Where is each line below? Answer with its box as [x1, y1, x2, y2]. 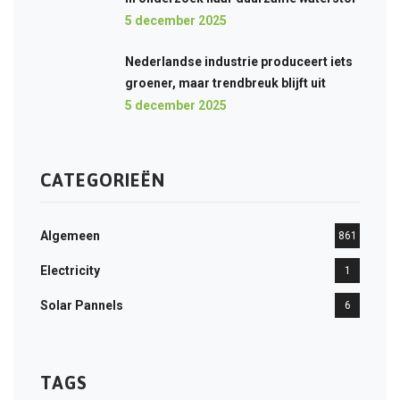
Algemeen [40, 229, 100, 243]
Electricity [40, 263, 100, 278]
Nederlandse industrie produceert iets [125, 54, 353, 69]
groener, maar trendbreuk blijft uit [125, 76, 326, 90]
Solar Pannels [40, 298, 123, 312]
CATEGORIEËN [40, 170, 165, 190]
